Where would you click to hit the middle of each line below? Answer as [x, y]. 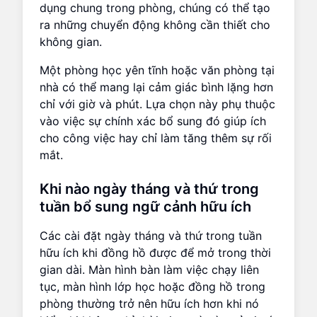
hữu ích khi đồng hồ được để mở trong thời [155, 252]
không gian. [71, 41]
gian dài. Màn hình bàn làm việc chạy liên [149, 269]
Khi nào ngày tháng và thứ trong [149, 189]
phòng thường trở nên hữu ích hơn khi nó [149, 303]
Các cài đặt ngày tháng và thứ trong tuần [151, 235]
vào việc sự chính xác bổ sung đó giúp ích [153, 121]
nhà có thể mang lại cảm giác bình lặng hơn [156, 87]
